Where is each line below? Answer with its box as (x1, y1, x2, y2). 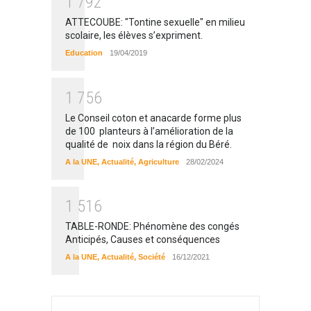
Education (65, 49, 103, 58)
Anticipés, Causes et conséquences (65, 234, 220, 246)
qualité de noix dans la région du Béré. (65, 138, 232, 150)
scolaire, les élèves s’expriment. (65, 30, 203, 42)
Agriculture (138, 157, 179, 166)
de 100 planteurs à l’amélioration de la (65, 125, 233, 137)
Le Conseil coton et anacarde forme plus (65, 112, 242, 124)
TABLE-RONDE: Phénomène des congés (65, 221, 239, 233)
